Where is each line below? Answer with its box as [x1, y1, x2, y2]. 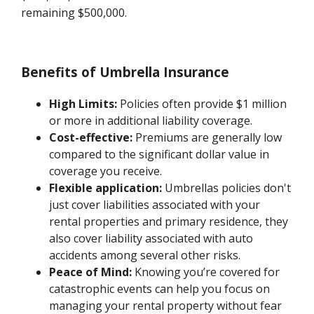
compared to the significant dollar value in [49, 146, 270, 162]
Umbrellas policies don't [162, 179, 292, 196]
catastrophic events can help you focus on [49, 280, 271, 296]
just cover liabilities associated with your [49, 196, 261, 212]
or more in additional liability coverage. [49, 112, 253, 128]
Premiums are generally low [132, 129, 282, 145]
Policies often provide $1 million [117, 95, 287, 111]
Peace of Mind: [49, 264, 132, 280]
